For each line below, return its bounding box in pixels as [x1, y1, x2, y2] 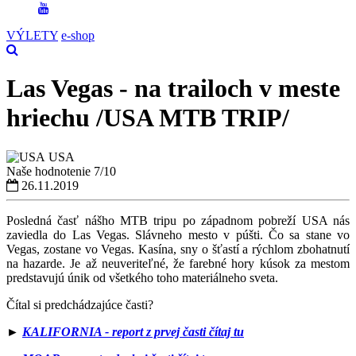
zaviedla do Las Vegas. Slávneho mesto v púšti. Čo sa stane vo [6, 227, 350, 242]
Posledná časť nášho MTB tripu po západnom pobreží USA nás [6, 213, 350, 227]
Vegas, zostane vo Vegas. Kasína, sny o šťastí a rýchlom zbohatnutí [6, 242, 350, 256]
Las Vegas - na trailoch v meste [6, 74, 340, 103]
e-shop [61, 29, 95, 42]
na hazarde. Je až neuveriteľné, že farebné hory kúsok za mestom [6, 256, 350, 270]
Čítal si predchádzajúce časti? [6, 297, 153, 311]
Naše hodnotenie [6, 164, 94, 178]
